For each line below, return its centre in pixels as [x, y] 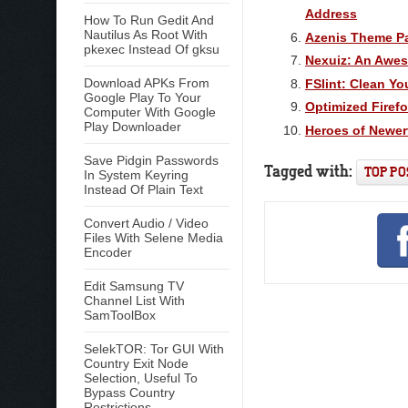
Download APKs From [147, 83]
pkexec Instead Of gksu [152, 49]
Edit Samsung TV [134, 286]
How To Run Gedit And [149, 20]
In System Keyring [136, 175]
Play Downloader [133, 127]
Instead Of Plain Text [143, 189]
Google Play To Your [143, 97]
